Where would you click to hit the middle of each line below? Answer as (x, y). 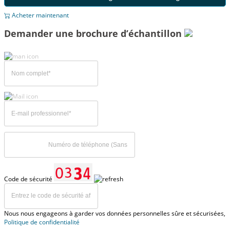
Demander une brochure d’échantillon (94, 34)
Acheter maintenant (40, 15)
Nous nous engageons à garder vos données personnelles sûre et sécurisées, (115, 213)
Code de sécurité (29, 179)
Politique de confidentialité (42, 222)
